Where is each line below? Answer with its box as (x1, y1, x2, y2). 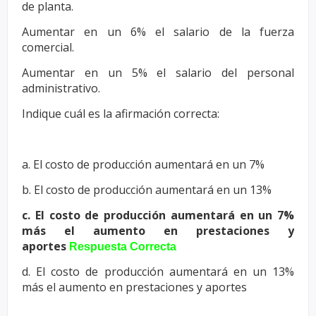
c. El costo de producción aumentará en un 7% (22, 207, 294, 223)
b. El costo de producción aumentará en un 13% (22, 181, 272, 197)
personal (247, 64, 294, 80)
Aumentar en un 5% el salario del (22, 64, 247, 80)
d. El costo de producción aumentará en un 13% (22, 263, 294, 279)
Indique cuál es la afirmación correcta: (22, 105, 219, 121)
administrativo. (22, 80, 103, 96)
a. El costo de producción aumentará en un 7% (22, 156, 265, 172)
